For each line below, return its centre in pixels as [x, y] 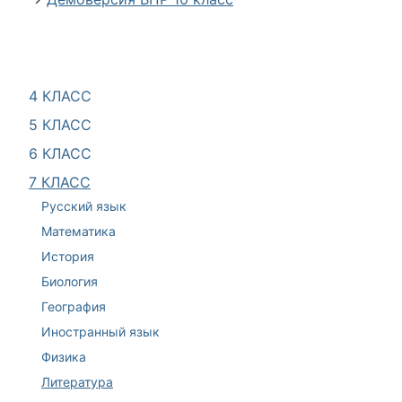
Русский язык [84, 205]
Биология [70, 281]
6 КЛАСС [60, 153]
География [74, 306]
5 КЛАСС [60, 125]
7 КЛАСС [60, 182]
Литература [77, 381]
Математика [79, 231]
